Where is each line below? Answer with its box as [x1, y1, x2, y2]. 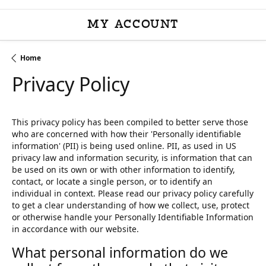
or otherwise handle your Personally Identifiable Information [12, 211, 254, 223]
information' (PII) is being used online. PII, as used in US [12, 140, 236, 152]
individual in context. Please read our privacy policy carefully [12, 188, 254, 199]
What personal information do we [12, 243, 228, 262]
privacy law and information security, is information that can [12, 152, 252, 164]
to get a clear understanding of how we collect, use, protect [12, 199, 249, 211]
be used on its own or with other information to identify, [12, 164, 235, 176]
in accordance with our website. [12, 223, 139, 235]
